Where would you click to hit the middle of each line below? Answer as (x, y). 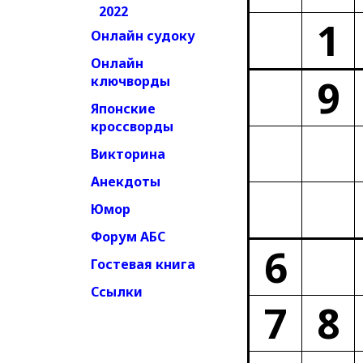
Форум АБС (128, 237)
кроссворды (132, 126)
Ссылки (117, 292)
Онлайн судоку (143, 36)
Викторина (128, 154)
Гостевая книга (143, 264)
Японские (123, 109)
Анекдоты (126, 181)
